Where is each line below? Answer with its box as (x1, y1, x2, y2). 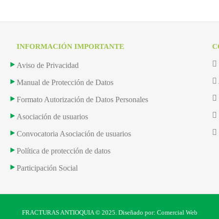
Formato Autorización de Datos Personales (17, 95, 148, 104)
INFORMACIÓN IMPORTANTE (17, 42, 124, 50)
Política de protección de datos (17, 146, 110, 155)
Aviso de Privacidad (17, 61, 79, 69)
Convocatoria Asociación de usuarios (17, 129, 131, 138)
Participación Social (17, 163, 78, 172)
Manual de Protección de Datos (17, 78, 113, 87)
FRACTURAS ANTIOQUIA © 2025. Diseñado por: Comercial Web (22, 208, 197, 216)
